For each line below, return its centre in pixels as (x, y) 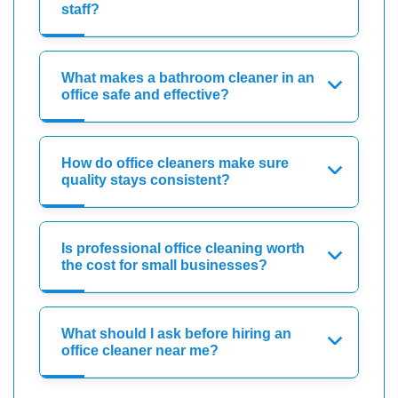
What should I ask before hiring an (176, 333)
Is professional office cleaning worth (183, 248)
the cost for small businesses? (164, 265)
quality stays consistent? (146, 179)
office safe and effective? (145, 94)
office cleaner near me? (140, 350)
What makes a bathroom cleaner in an (188, 77)
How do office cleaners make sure (175, 163)
